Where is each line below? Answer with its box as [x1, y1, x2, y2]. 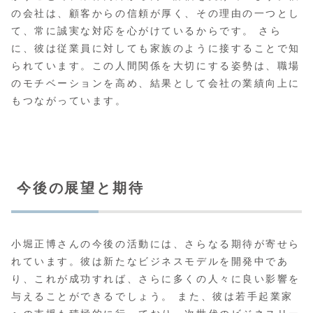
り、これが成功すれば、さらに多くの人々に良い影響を [11, 272, 300, 284]
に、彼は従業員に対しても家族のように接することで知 [11, 42, 300, 54]
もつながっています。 [11, 94, 127, 106]
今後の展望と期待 [17, 180, 145, 196]
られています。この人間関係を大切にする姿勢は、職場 [11, 59, 300, 71]
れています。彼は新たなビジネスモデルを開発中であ [11, 255, 289, 267]
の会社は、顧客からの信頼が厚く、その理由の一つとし [11, 7, 300, 19]
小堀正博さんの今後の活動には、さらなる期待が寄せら [11, 238, 300, 249]
